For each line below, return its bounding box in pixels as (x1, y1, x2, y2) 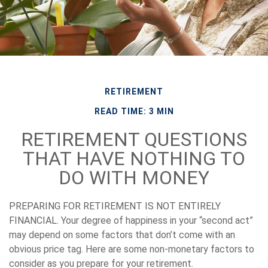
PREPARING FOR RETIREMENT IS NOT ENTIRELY (9, 200, 221, 212)
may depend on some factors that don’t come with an (9, 229, 235, 240)
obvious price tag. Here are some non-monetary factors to (9, 243, 254, 255)
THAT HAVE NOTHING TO (23, 147, 245, 170)
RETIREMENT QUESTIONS (21, 127, 247, 151)
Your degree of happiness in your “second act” (59, 214, 253, 226)
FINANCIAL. (9, 214, 59, 226)
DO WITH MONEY (59, 166, 209, 189)
